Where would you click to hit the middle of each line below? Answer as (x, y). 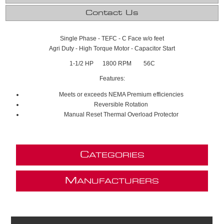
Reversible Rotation (121, 104)
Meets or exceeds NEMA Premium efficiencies (121, 94)
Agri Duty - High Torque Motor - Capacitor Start (112, 48)
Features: (112, 78)
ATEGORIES (116, 155)
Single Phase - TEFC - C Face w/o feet (112, 38)
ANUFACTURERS (118, 181)
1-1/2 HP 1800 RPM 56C (112, 63)
